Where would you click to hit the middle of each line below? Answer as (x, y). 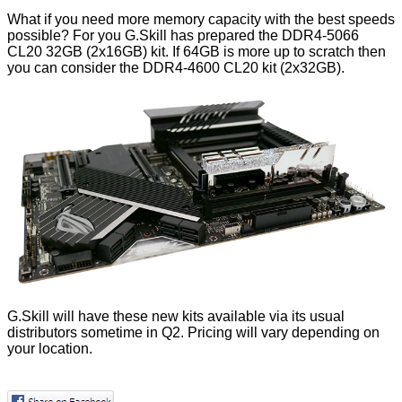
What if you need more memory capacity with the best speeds (201, 20)
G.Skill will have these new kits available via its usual (176, 317)
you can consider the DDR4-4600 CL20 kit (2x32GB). (176, 68)
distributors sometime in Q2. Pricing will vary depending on (193, 333)
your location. (50, 349)
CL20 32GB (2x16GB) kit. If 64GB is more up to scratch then (197, 52)
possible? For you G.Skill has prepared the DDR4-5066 (183, 36)
